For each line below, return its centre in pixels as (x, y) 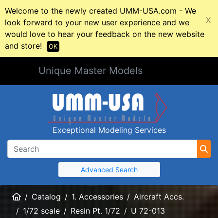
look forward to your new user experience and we (97, 22)
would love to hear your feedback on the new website (105, 34)
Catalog (46, 196)
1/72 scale (41, 211)
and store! (23, 46)
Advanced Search (109, 169)
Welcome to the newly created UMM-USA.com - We (100, 11)
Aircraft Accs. (159, 196)
